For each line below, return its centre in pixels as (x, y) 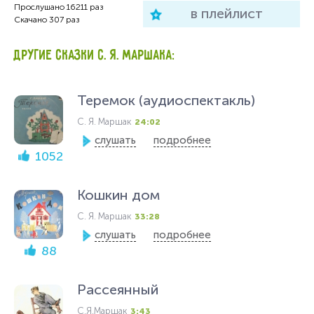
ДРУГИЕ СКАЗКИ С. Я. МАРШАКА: (95, 56)
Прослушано (39, 7)
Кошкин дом (118, 195)
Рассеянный (118, 289)
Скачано (30, 20)
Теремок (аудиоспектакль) (166, 100)
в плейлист (226, 13)
